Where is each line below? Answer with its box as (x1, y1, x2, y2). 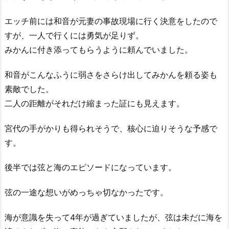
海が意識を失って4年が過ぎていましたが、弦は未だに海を (5, 212, 222, 222)
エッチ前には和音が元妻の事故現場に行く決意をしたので (5, 15, 217, 26)
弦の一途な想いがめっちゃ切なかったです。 (5, 187, 168, 198)
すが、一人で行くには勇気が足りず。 (5, 30, 144, 40)
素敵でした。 (5, 83, 54, 94)
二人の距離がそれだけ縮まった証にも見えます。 (5, 98, 185, 108)
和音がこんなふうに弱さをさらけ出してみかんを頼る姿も (5, 69, 217, 80)
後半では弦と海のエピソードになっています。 (5, 162, 176, 173)
